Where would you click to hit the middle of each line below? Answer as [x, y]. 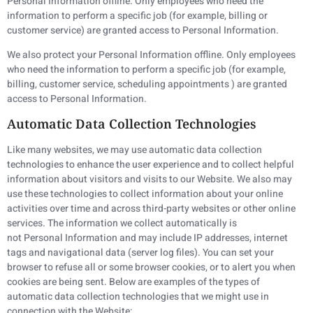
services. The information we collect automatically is [122, 223]
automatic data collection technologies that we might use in [138, 296]
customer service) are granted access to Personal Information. [143, 30]
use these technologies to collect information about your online [145, 194]
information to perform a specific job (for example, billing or [137, 15]
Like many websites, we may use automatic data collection [134, 150]
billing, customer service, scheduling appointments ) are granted [147, 85]
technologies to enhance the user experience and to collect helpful [151, 164]
